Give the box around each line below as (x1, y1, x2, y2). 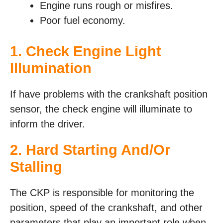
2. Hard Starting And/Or (10, 142, 170, 158)
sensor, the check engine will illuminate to (10, 104, 192, 114)
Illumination (10, 60, 92, 76)
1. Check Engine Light (10, 43, 161, 59)
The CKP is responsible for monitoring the (10, 187, 194, 198)
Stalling (10, 159, 62, 175)
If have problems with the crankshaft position (10, 89, 208, 100)
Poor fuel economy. (40, 15, 125, 26)
